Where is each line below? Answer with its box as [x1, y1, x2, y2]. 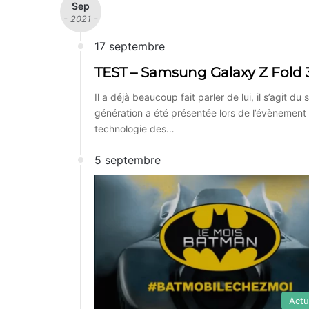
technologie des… [94, 122, 175, 134]
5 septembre [94, 152, 161, 167]
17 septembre [94, 39, 165, 53]
